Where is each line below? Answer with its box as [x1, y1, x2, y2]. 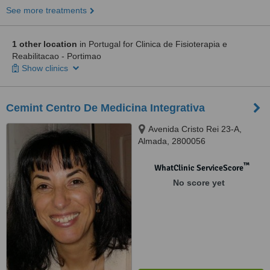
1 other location [12, 39, 77, 49]
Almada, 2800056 [138, 136, 206, 146]
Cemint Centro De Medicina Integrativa [6, 102, 205, 114]
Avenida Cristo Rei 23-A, [148, 124, 242, 134]
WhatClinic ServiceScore [154, 163, 243, 173]
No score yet [172, 178, 225, 187]
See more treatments [6, 5, 87, 15]
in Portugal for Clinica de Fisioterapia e [77, 39, 227, 49]
